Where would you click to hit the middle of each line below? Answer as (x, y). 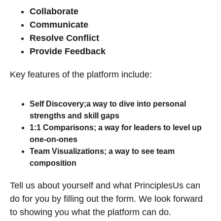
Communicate (59, 24)
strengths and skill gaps (74, 116)
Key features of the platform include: (81, 74)
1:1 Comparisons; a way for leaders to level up (116, 128)
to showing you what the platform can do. (91, 212)
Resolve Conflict (64, 38)
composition (53, 163)
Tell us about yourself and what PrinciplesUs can (105, 186)
